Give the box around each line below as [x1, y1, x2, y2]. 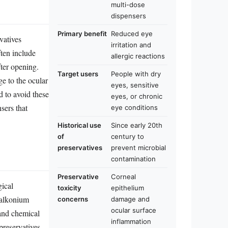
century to [111, 132, 144, 140]
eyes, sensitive [111, 81, 159, 89]
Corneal [111, 173, 136, 181]
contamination [111, 155, 156, 163]
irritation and [111, 41, 151, 49]
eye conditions [111, 103, 158, 111]
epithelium [111, 184, 144, 192]
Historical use [58, 121, 101, 129]
